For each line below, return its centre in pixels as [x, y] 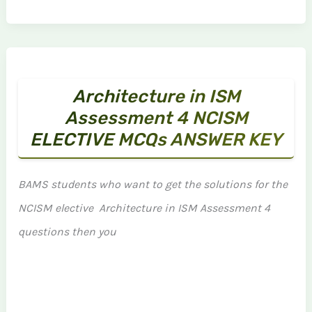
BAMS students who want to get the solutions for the [153, 184]
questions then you [68, 232]
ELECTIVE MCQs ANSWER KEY [156, 139]
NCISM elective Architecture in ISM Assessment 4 [145, 208]
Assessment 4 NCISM [156, 118]
